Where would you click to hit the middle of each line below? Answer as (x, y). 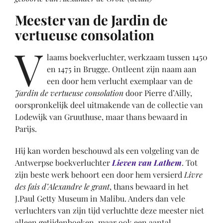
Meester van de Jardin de (91, 19)
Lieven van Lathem (147, 163)
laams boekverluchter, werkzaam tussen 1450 (127, 57)
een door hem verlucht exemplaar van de (119, 81)
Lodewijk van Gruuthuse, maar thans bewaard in (101, 117)
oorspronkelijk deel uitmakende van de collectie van (109, 105)
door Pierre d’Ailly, (158, 93)
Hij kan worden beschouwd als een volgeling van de (107, 151)
